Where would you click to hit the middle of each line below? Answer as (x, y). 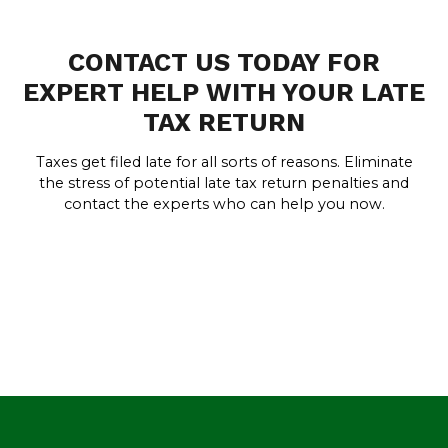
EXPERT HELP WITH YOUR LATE (224, 92)
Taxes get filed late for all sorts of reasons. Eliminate (224, 162)
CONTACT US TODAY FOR (224, 62)
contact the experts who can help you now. (224, 204)
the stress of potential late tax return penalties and (224, 183)
